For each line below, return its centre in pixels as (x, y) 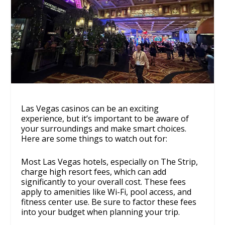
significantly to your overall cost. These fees (104, 182)
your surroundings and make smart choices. (104, 129)
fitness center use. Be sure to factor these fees (109, 202)
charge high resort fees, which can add (94, 172)
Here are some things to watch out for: (94, 139)
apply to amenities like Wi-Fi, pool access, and (106, 192)
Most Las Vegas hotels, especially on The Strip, (110, 161)
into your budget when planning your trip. (101, 212)
